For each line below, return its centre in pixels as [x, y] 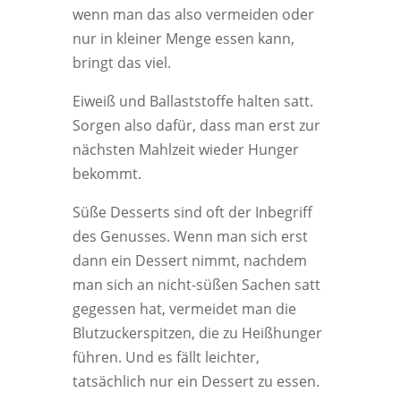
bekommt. [107, 174]
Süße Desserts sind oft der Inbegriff [192, 212]
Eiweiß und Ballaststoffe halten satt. [192, 101]
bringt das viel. [121, 63]
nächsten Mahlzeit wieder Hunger [185, 149]
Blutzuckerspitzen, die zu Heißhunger [197, 333]
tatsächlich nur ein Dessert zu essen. [196, 381]
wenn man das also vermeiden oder [193, 14]
